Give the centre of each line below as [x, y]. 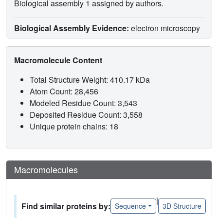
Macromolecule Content [59, 60]
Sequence [130, 206]
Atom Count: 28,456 [65, 91]
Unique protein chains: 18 [74, 126]
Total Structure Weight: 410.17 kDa [91, 79]
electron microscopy [164, 28]
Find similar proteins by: [66, 206]
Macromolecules [46, 169]
